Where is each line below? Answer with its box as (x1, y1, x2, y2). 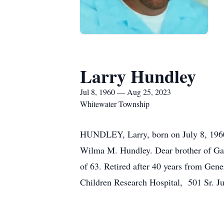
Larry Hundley (80, 63, 196, 89)
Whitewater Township (80, 98, 149, 109)
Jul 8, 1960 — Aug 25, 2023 (80, 86, 171, 97)
